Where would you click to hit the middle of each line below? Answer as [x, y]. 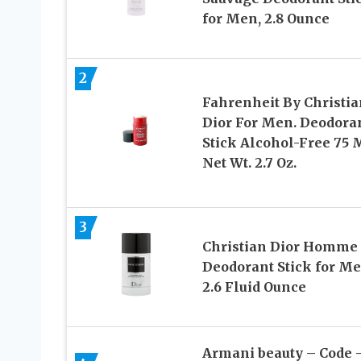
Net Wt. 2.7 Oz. [249, 163]
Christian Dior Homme [280, 247]
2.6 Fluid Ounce [254, 287]
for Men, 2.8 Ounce [266, 19]
